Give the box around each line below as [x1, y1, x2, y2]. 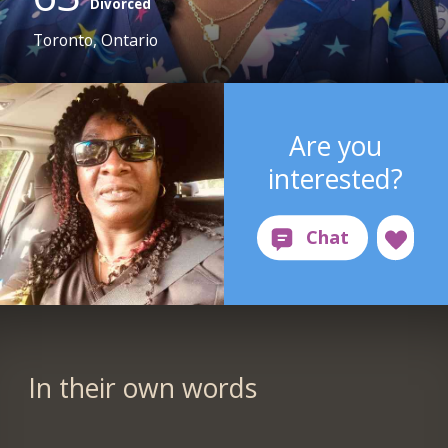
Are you [289, 127, 383, 164]
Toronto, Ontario [33, 29, 159, 52]
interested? [268, 160, 404, 197]
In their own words [27, 370, 257, 407]
